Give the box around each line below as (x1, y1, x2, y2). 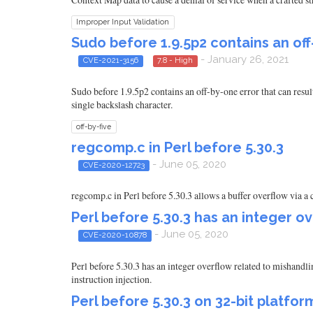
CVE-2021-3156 (82, 55, 138, 66)
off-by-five (76, 122, 112, 131)
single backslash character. (71, 97, 173, 111)
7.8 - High (157, 55, 194, 66)
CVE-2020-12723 (82, 159, 145, 170)
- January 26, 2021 (198, 53, 289, 66)
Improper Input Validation (76, 17, 170, 27)
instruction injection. (71, 272, 152, 286)
